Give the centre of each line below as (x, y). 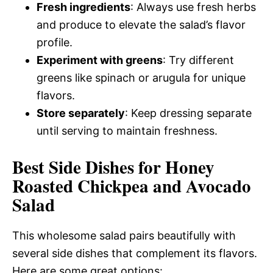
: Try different (198, 60)
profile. (55, 42)
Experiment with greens (100, 60)
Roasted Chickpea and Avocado (132, 186)
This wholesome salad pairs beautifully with (124, 235)
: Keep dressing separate (188, 113)
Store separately (81, 113)
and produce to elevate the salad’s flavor (141, 24)
